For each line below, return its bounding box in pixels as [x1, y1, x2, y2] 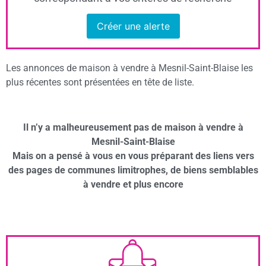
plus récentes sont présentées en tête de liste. [6, 76, 194, 88]
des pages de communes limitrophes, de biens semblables [8, 164, 258, 176]
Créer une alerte [96, 20, 170, 33]
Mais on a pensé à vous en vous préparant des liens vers [12, 150, 254, 162]
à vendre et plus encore [83, 179, 183, 191]
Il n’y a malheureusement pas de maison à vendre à [23, 122, 243, 134]
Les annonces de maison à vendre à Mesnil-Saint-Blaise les [6, 62, 253, 74]
